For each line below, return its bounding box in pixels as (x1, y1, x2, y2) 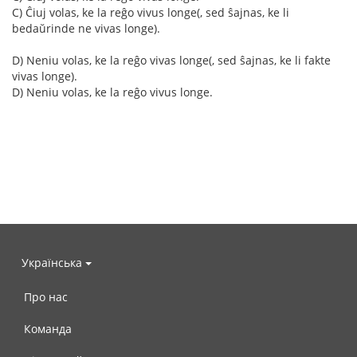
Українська (22, 254, 85, 270)
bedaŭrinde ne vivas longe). (12, 21, 160, 36)
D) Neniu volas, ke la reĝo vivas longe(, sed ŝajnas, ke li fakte (12, 53, 331, 68)
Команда (24, 321, 72, 336)
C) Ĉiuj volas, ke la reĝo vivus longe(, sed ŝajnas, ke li (12, 5, 289, 20)
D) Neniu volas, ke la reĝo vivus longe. (12, 84, 213, 100)
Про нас (24, 289, 68, 304)
